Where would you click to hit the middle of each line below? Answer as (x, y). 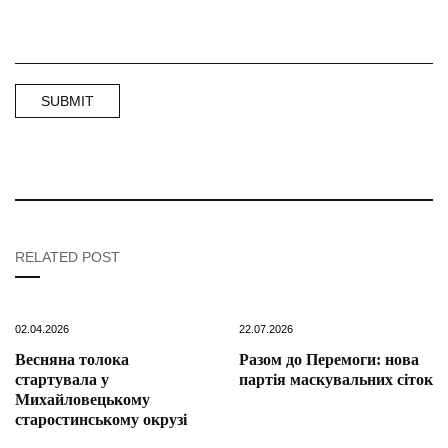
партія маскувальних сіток (336, 380)
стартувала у (62, 380)
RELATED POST (67, 257)
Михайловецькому (82, 400)
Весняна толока (72, 360)
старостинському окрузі (101, 420)
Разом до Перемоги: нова (329, 360)
